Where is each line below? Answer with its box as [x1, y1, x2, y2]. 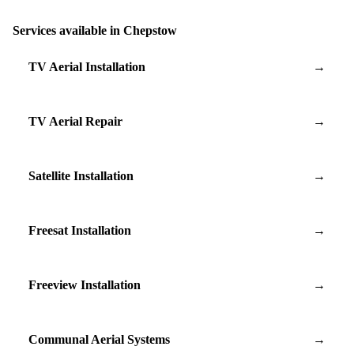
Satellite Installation [28, 168, 134, 183]
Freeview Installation [28, 277, 141, 292]
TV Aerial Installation [28, 59, 145, 73]
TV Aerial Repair [28, 114, 122, 128]
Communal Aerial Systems [28, 332, 170, 346]
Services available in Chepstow [13, 23, 177, 37]
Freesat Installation [28, 223, 131, 237]
